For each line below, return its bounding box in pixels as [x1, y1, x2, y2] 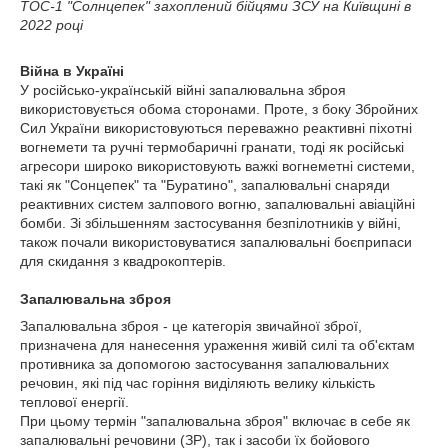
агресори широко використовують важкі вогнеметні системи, [20, 158, 415, 175]
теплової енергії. [20, 394, 129, 411]
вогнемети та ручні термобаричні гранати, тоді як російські [20, 139, 404, 156]
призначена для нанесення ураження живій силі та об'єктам [20, 337, 415, 354]
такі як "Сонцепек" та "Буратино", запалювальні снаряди [20, 177, 390, 194]
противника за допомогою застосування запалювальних [20, 356, 389, 373]
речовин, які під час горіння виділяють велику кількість [20, 375, 375, 392]
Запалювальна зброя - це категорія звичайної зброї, [20, 318, 362, 335]
